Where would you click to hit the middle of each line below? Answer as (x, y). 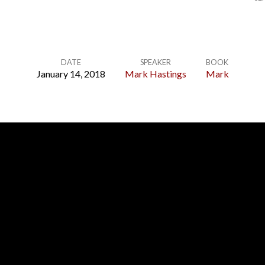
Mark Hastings (155, 74)
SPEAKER (155, 62)
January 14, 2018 (71, 74)
